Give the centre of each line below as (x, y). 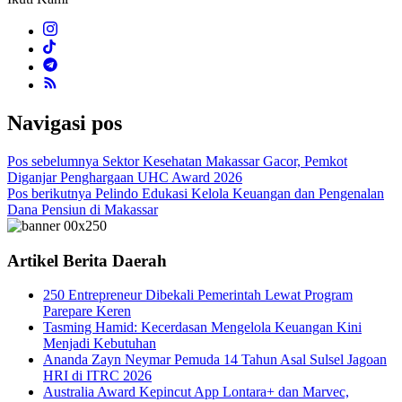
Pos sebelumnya (53, 161)
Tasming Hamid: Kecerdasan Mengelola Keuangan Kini (202, 328)
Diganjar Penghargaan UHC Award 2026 (125, 177)
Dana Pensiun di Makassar (83, 209)
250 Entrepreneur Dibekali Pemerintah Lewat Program (198, 295)
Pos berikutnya (49, 193)
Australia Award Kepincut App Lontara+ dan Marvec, (196, 392)
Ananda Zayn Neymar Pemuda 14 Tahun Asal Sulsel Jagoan (215, 360)
